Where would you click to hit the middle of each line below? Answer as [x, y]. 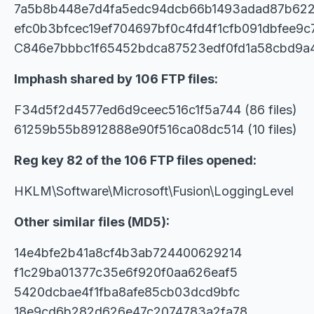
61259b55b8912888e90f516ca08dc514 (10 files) [156, 129]
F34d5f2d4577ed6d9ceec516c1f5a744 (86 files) [156, 110]
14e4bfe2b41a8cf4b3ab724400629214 [128, 253]
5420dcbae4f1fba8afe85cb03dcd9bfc [127, 292]
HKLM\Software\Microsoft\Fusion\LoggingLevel [154, 191]
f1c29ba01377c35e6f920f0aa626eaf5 [126, 272]
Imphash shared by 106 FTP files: [116, 79]
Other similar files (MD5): [92, 222]
